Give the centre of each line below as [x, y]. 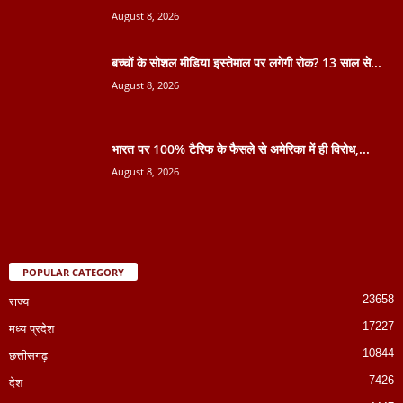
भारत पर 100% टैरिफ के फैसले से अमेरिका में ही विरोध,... [241, 148]
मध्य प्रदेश [31, 328]
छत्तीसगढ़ [28, 355]
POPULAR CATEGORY [73, 272]
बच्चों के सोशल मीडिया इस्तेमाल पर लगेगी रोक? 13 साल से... [246, 62]
